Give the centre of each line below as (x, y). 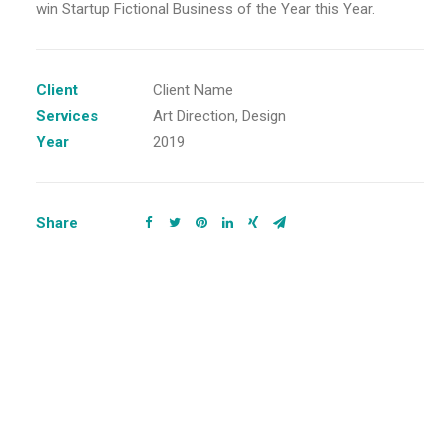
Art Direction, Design (219, 116)
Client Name (193, 90)
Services (67, 116)
